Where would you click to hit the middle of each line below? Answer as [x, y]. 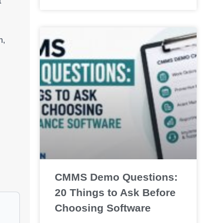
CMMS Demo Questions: [116, 177]
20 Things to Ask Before [115, 193]
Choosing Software [103, 208]
